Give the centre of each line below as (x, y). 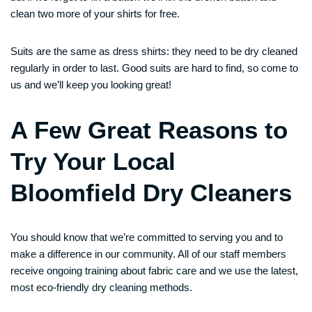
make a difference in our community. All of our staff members (148, 254)
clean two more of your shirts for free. (95, 14)
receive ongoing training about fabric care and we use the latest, (154, 271)
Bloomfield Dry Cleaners (151, 193)
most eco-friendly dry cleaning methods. (101, 287)
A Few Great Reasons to (149, 130)
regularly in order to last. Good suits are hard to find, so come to (154, 68)
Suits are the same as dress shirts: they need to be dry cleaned (154, 51)
